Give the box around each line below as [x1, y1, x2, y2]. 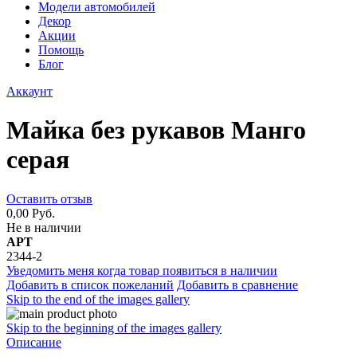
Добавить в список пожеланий [6, 277, 174, 292]
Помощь [38, 43, 84, 57]
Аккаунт [6, 84, 53, 98]
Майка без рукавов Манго [6, 116, 306, 145]
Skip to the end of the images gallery [6, 292, 190, 306]
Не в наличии [6, 220, 81, 234]
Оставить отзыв [6, 191, 92, 206]
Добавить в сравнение [177, 277, 298, 292]
